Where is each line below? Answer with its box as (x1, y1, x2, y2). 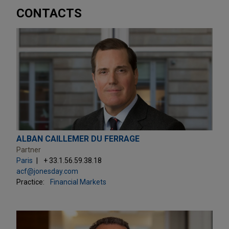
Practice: (16, 177, 44, 186)
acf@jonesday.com (16, 167, 78, 175)
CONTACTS (16, 6, 82, 20)
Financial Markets (50, 177, 106, 186)
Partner (16, 145, 41, 154)
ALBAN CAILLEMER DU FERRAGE (16, 133, 140, 144)
